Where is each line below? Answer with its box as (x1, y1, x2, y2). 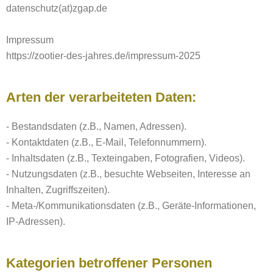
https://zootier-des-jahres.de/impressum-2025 (6, 51, 200, 61)
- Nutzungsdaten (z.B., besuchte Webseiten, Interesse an (6, 169, 250, 179)
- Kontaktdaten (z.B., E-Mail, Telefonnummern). (6, 137, 207, 147)
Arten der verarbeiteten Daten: (6, 90, 196, 105)
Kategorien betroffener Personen (6, 255, 212, 271)
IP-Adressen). (6, 216, 65, 227)
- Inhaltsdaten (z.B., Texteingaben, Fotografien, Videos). (6, 153, 245, 163)
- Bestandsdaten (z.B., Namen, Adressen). (6, 121, 186, 132)
